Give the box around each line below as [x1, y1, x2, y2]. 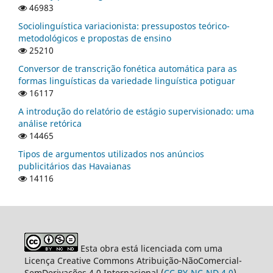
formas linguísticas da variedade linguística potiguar [18, 74, 235, 87]
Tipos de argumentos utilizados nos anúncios [18, 147, 204, 160]
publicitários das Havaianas [18, 160, 131, 172]
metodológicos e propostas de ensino [18, 32, 171, 44]
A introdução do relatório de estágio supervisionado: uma [18, 105, 254, 117]
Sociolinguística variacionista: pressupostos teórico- [18, 19, 230, 32]
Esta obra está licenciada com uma [77, 242, 222, 254]
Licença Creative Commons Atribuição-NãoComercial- [24, 254, 242, 266]
